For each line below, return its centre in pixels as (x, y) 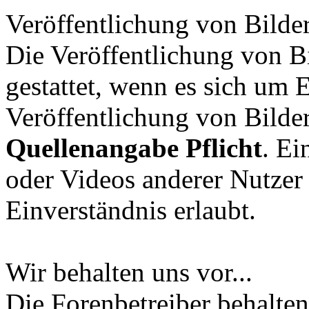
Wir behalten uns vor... (129, 272)
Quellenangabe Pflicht (134, 148)
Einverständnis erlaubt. (131, 210)
